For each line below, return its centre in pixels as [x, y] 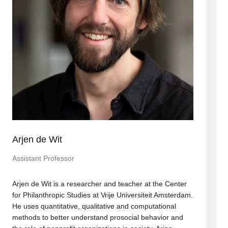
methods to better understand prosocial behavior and [97, 217]
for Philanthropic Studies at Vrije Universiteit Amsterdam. [102, 195]
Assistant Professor [43, 158]
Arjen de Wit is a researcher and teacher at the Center [99, 184]
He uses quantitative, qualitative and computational [94, 206]
